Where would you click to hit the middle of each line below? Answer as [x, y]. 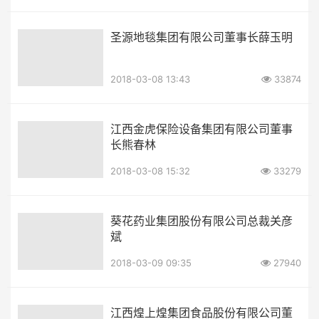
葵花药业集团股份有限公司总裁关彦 [202, 220]
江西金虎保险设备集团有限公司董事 [202, 129]
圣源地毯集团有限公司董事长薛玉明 [202, 37]
